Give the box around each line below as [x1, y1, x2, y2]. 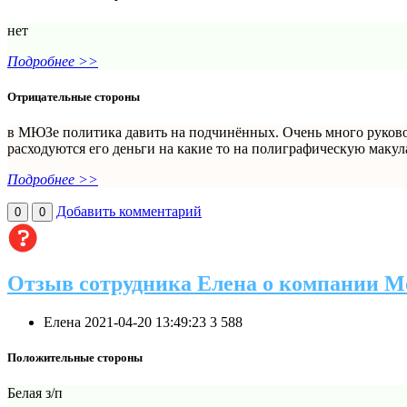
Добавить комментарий [56, 203, 202, 219]
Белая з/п [7, 385, 63, 402]
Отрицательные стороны [7, 89, 140, 104]
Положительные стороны [7, 350, 143, 364]
